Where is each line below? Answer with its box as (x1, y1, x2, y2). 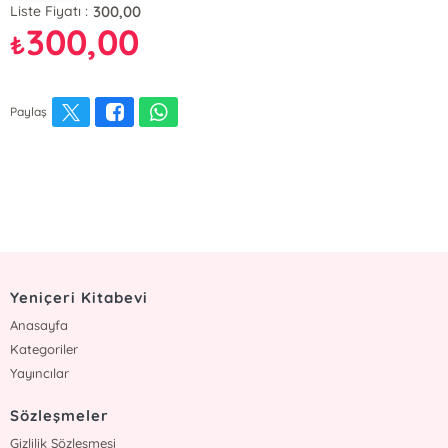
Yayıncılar (10, 365, 70, 381)
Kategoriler (10, 341, 79, 357)
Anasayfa (10, 317, 69, 333)
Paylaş (10, 104, 48, 119)
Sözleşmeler (10, 406, 109, 425)
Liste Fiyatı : (10, 2, 89, 20)
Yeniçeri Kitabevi (10, 288, 148, 307)
